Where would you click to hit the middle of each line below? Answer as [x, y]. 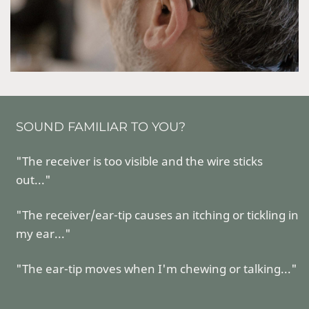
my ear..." [43, 233]
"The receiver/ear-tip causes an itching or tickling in [157, 215]
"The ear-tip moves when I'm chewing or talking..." [157, 268]
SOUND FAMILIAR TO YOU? [101, 127]
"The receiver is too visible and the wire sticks [139, 161]
